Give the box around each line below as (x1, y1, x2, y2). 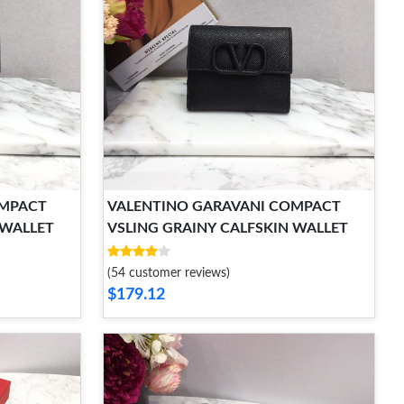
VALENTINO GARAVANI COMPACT (107, 199, 341, 214)
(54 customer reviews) (107, 267, 230, 280)
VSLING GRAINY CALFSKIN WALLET (107, 221, 348, 235)
